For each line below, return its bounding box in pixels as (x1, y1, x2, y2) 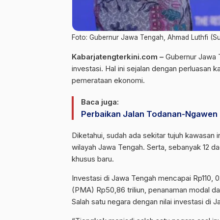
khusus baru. (72, 154, 114, 164)
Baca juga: (81, 97, 119, 107)
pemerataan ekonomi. (72, 76, 145, 85)
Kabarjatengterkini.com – (72, 52, 164, 61)
